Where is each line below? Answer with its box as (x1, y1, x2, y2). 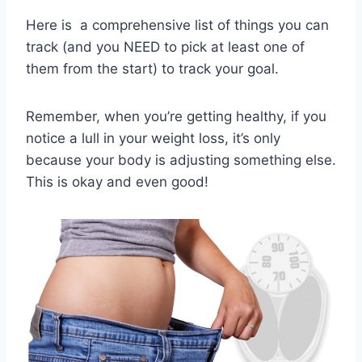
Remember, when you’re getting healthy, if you (26, 108, 326, 125)
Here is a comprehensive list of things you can (26, 17, 329, 34)
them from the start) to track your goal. (26, 61, 279, 78)
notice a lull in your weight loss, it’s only (26, 130, 280, 147)
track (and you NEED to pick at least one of (26, 39, 305, 56)
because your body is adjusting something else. (26, 152, 336, 169)
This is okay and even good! (26, 174, 208, 191)
